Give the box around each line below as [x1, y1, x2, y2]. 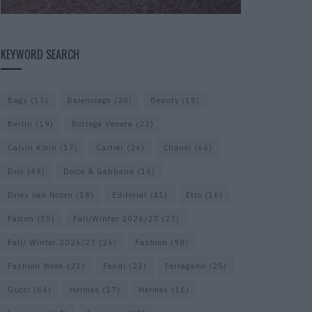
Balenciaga [67, 95, 111, 106]
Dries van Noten [8, 190, 73, 201]
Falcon [8, 214, 34, 224]
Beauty [150, 95, 179, 106]
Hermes [70, 285, 100, 295]
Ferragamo [165, 261, 206, 272]
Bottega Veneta [72, 119, 133, 130]
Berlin [8, 119, 33, 130]
